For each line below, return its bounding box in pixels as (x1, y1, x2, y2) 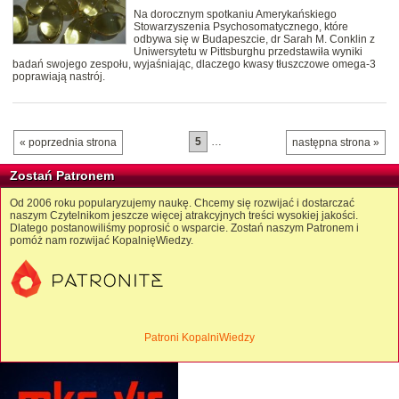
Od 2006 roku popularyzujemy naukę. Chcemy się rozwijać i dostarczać (10, 197, 354, 210)
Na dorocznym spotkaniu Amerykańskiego (134, 8, 337, 21)
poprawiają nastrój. (12, 70, 105, 84)
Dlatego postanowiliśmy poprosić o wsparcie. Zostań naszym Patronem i (10, 222, 359, 235)
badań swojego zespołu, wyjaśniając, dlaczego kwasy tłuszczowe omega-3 (12, 58, 376, 71)
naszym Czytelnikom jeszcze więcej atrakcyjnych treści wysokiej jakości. (10, 209, 358, 223)
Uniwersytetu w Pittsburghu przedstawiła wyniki (134, 45, 362, 59)
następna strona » (292, 136, 379, 150)
